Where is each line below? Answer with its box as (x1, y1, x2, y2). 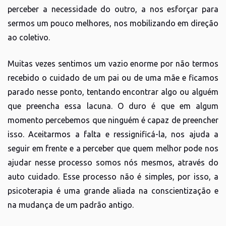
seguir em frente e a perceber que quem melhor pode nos (8, 143, 218, 153)
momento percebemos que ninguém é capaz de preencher (8, 115, 218, 125)
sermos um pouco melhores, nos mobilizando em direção (8, 18, 218, 28)
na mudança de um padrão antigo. (8, 200, 134, 209)
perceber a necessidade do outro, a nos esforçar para (8, 4, 218, 14)
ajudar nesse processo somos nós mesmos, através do (8, 157, 218, 167)
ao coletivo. (8, 32, 50, 42)
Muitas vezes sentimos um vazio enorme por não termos (8, 59, 218, 68)
